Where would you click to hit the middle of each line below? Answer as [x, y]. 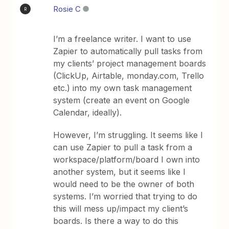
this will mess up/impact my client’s [121, 209]
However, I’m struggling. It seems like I [128, 135]
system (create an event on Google [122, 100]
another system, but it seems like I [120, 172]
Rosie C [67, 9]
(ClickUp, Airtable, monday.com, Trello [129, 76]
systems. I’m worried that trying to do [125, 196]
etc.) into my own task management [123, 88]
